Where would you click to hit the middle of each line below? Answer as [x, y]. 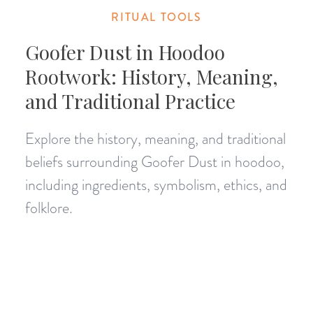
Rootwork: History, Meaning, [151, 76]
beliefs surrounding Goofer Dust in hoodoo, [154, 161]
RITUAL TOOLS [156, 17]
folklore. [49, 208]
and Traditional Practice [130, 101]
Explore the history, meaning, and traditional [155, 138]
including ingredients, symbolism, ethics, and [156, 184]
